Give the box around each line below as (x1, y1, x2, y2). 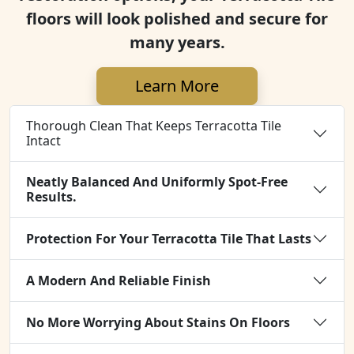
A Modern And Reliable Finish (26, 271, 211, 289)
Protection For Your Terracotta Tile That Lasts (26, 229, 311, 247)
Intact (26, 132, 61, 149)
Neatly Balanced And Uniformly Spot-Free (26, 173, 288, 190)
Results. (26, 188, 77, 205)
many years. (129, 32, 225, 53)
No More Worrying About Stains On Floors (26, 313, 290, 331)
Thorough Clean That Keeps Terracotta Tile (26, 117, 281, 134)
